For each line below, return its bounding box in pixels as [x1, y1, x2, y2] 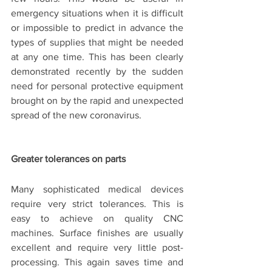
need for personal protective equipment [11, 81, 183, 92]
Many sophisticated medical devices [11, 184, 183, 195]
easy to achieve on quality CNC [11, 213, 183, 224]
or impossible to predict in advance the [11, 22, 183, 33]
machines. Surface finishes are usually [11, 228, 183, 239]
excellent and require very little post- [11, 242, 183, 253]
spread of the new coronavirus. [11, 110, 141, 121]
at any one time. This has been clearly [11, 52, 183, 63]
